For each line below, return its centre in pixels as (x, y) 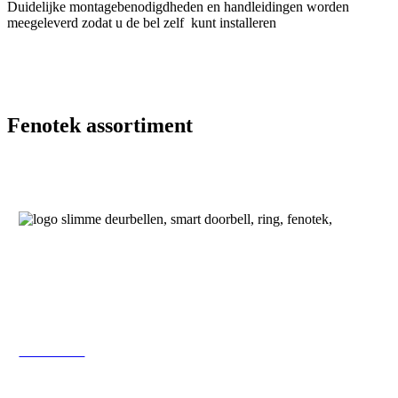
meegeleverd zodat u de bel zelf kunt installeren (142, 22)
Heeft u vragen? (199, 276)
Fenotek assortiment (100, 126)
